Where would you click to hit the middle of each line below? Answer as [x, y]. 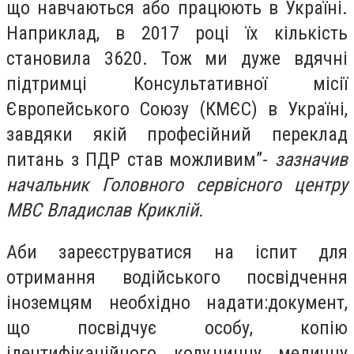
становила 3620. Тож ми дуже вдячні [177, 58]
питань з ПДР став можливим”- [141, 159]
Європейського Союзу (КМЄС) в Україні [175, 109]
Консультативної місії [240, 83]
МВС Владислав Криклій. [105, 210]
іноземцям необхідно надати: [137, 303]
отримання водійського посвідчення [177, 278]
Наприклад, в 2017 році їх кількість [177, 33]
